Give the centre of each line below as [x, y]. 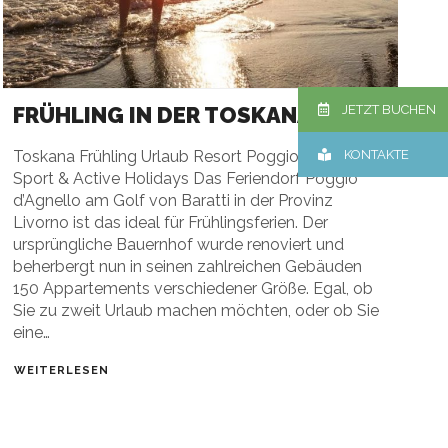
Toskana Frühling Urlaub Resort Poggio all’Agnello [196, 156]
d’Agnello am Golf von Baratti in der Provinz [173, 200]
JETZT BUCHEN [389, 110]
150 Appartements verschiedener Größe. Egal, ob [193, 288]
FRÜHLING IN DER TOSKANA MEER [194, 114]
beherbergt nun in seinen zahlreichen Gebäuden [188, 266]
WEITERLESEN [62, 370]
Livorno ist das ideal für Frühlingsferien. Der [171, 222]
